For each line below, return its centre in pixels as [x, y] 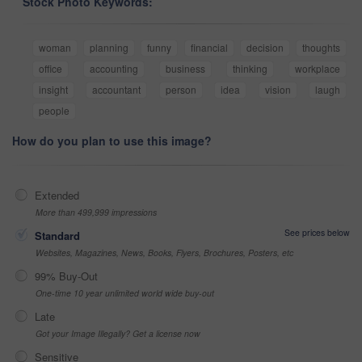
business [185, 68]
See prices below [317, 232]
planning [109, 47]
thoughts [322, 47]
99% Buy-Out [66, 276]
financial [209, 47]
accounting [114, 68]
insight [53, 89]
